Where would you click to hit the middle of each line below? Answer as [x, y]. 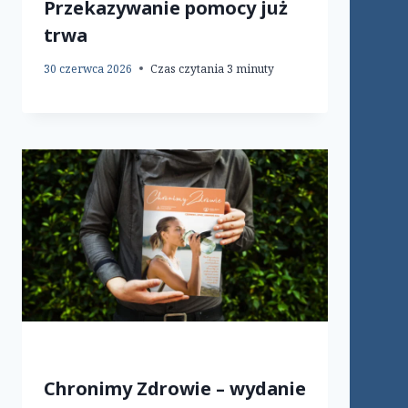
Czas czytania [187, 68]
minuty [255, 68]
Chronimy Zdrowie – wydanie [175, 388]
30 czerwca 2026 [88, 68]
